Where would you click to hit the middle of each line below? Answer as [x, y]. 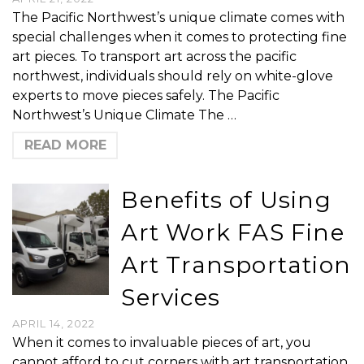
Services [171, 297]
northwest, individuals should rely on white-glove [173, 76]
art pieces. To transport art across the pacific [154, 56]
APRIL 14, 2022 [54, 323]
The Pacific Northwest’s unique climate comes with [178, 17]
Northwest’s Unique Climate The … [124, 115]
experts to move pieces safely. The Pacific [146, 95]
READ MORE [65, 145]
